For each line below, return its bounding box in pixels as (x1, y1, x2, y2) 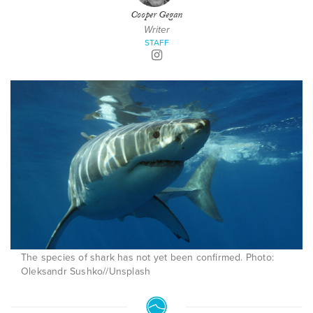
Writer (143, 24, 170, 36)
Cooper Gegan (131, 8, 182, 24)
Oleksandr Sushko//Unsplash (21, 265, 151, 278)
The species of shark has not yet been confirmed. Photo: (21, 252, 275, 264)
